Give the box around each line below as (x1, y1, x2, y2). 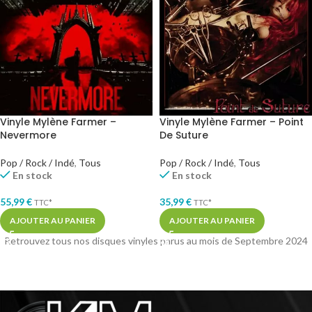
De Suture (159, 128, 208, 143)
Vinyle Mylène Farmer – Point (159, 115, 304, 130)
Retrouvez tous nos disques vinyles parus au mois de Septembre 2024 (4, 235, 308, 247)
